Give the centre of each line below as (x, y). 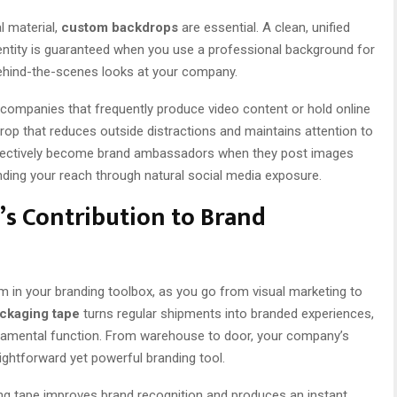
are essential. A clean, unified (264, 27)
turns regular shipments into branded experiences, (227, 313)
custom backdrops (120, 27)
